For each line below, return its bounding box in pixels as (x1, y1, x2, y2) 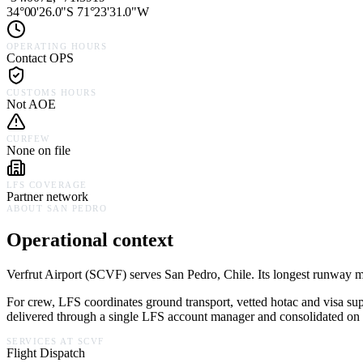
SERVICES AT (6, 337, 78, 347)
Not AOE (6, 97, 56, 112)
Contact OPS (6, 51, 74, 66)
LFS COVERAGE (6, 181, 88, 190)
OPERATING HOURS (6, 42, 108, 52)
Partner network (6, 190, 88, 204)
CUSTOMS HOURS (6, 88, 97, 98)
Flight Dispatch (6, 346, 85, 361)
